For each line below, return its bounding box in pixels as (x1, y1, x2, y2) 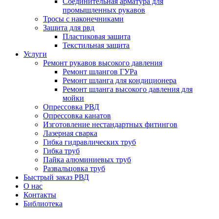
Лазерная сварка (43, 129, 97, 137)
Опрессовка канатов (43, 111, 111, 120)
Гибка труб (43, 147, 80, 155)
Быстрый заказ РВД (23, 173, 89, 181)
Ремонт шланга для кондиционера (63, 76, 176, 85)
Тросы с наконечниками (43, 15, 124, 23)
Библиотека (23, 199, 63, 208)
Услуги (23, 50, 47, 58)
